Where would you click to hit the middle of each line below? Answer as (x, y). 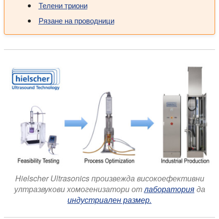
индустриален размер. (109, 199)
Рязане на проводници (76, 20)
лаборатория (169, 189)
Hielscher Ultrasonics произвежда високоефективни (109, 178)
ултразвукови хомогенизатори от (79, 189)
